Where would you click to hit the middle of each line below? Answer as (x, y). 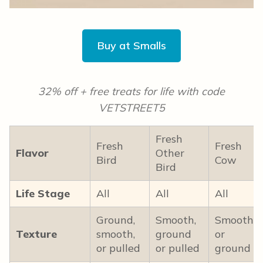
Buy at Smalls (131, 46)
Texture (36, 234)
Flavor (32, 153)
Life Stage (43, 194)
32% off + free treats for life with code (131, 92)
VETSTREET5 (131, 108)
